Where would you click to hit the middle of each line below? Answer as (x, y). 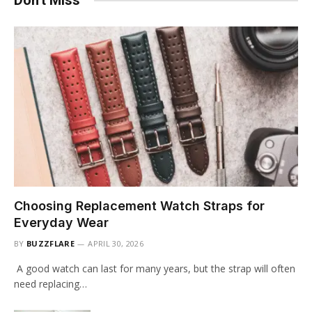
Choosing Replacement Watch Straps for (139, 205)
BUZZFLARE (50, 243)
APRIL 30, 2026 (116, 243)
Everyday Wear (61, 222)
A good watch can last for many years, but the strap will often (155, 268)
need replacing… (50, 283)
